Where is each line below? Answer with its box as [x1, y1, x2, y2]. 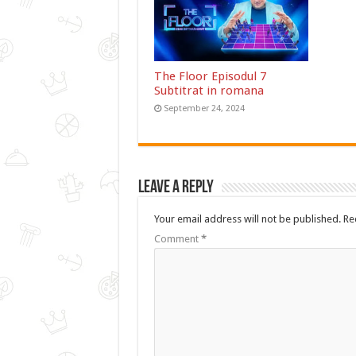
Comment [153, 233, 201, 246]
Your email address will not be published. [153, 213, 341, 226]
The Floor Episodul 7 [153, 69, 266, 84]
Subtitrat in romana [153, 83, 264, 99]
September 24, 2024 [163, 103, 245, 114]
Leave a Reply [137, 179, 214, 198]
